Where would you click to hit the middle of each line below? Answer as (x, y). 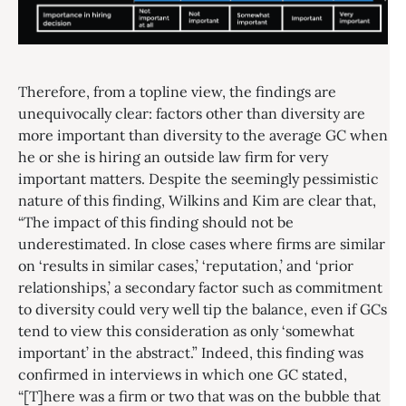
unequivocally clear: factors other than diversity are (192, 114)
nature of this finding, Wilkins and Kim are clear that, (197, 201)
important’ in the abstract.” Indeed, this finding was (191, 353)
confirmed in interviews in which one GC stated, (183, 375)
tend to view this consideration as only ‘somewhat (186, 331)
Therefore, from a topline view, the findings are (177, 92)
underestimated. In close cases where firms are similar (202, 244)
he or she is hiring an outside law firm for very (173, 157)
